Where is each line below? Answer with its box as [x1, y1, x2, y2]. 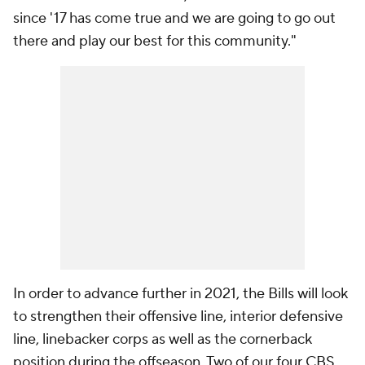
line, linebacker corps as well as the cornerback [13, 330, 312, 349]
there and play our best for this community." [13, 32, 297, 51]
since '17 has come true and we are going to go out [13, 9, 336, 28]
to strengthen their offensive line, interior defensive [13, 307, 343, 326]
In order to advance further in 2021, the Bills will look [13, 284, 348, 303]
